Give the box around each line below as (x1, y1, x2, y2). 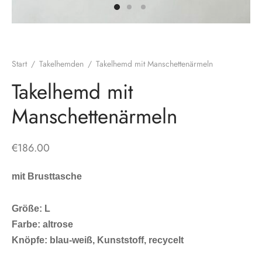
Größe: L (12, 202, 50, 213)
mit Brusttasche (12, 170, 82, 181)
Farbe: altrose (12, 218, 73, 229)
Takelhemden (39, 58, 84, 70)
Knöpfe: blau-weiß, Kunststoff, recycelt (12, 234, 184, 245)
